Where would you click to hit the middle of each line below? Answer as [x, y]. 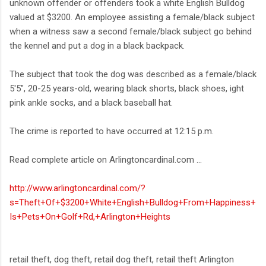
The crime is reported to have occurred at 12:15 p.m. [112, 131]
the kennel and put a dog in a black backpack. [97, 45]
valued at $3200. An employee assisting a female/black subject [132, 17]
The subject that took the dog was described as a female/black [133, 74]
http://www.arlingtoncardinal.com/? [77, 188]
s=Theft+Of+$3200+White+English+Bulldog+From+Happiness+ [133, 202]
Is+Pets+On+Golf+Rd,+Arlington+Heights [90, 216]
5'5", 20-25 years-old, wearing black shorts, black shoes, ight [127, 88]
